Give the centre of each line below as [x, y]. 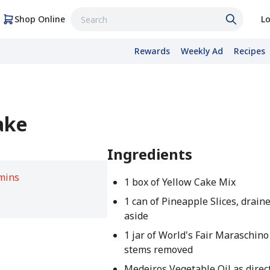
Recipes [250, 51]
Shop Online [40, 19]
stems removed [159, 250]
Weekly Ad [202, 51]
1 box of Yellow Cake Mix [180, 182]
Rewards [152, 51]
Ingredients [150, 154]
